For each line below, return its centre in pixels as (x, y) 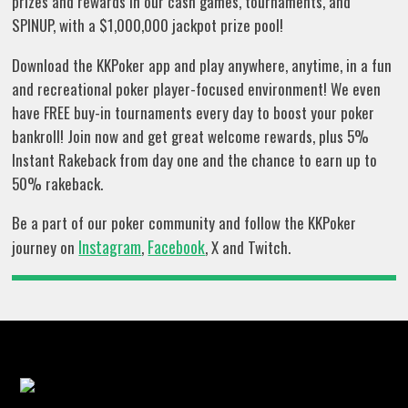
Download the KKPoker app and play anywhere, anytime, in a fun (202, 65)
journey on (46, 247)
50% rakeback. (58, 183)
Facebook (177, 246)
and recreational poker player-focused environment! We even (197, 88)
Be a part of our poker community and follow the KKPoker (184, 222)
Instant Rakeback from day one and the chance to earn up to (195, 159)
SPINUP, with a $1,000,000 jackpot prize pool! (148, 25)
